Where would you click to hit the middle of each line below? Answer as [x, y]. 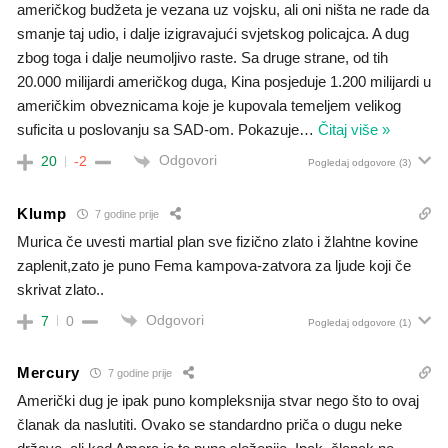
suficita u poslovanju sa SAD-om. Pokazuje [158, 130]
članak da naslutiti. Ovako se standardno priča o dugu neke [209, 424]
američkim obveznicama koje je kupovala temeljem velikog [209, 106]
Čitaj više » [354, 130]
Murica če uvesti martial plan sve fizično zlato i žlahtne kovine [217, 241]
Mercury [48, 373]
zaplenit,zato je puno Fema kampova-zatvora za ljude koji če [214, 265]
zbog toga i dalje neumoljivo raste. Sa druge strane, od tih [202, 58]
